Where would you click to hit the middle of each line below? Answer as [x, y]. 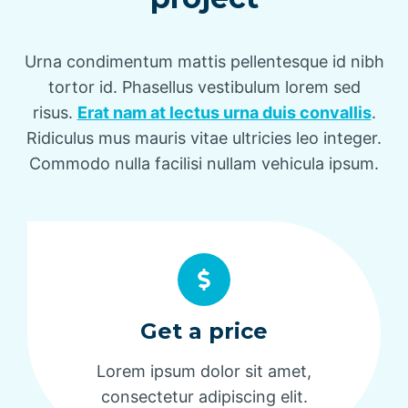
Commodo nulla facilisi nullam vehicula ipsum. [204, 163]
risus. [55, 112]
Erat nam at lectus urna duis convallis [224, 112]
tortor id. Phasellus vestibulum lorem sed [204, 87]
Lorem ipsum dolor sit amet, [204, 371]
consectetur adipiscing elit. [204, 396]
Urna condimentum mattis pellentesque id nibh [204, 61]
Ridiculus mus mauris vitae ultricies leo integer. [204, 138]
